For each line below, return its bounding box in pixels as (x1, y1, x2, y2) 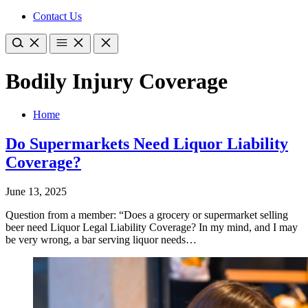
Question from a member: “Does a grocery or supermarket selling (5, 208, 288, 221)
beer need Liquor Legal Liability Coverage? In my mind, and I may (5, 221, 298, 233)
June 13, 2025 (5, 185, 67, 197)
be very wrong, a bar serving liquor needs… (5, 233, 197, 245)
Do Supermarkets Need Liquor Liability (5, 134, 288, 153)
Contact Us (33, 10, 82, 23)
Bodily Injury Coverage (5, 68, 228, 93)
